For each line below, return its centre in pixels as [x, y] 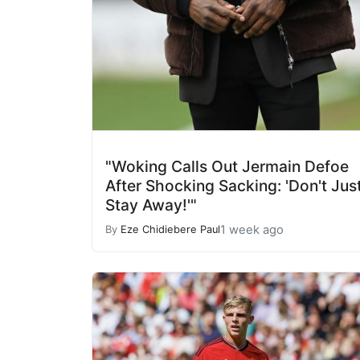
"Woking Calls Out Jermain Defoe [227, 166]
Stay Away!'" [151, 205]
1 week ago [252, 229]
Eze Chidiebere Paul [170, 229]
